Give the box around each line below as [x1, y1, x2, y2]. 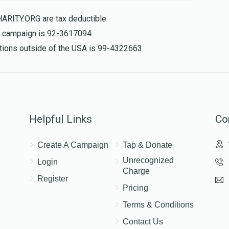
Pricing [122, 183, 148, 192]
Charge [122, 166, 150, 175]
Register [37, 174, 68, 183]
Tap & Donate [122, 140, 172, 149]
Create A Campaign [37, 140, 109, 149]
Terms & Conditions [122, 200, 194, 209]
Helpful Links [29, 112, 93, 125]
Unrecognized [122, 155, 174, 165]
